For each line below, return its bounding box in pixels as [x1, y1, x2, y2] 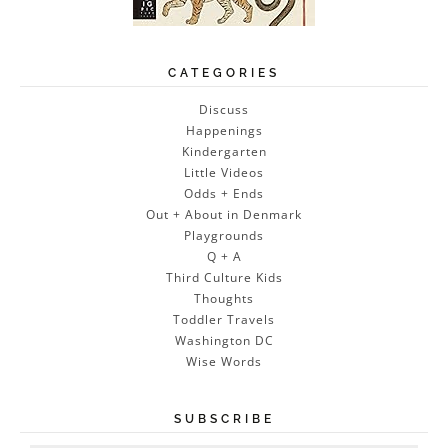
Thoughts [194, 290, 254, 308]
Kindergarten [181, 143, 267, 161]
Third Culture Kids [165, 269, 283, 287]
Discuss [199, 101, 249, 119]
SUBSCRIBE [173, 412, 275, 427]
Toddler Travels [173, 311, 275, 329]
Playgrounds [184, 227, 264, 245]
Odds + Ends [184, 185, 264, 203]
